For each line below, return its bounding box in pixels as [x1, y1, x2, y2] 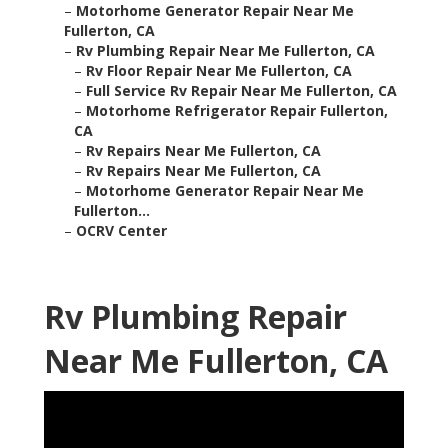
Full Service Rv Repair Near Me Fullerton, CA [86, 81, 397, 101]
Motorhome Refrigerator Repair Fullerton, [86, 101, 388, 121]
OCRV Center [76, 221, 167, 241]
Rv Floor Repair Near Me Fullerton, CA [86, 61, 352, 81]
